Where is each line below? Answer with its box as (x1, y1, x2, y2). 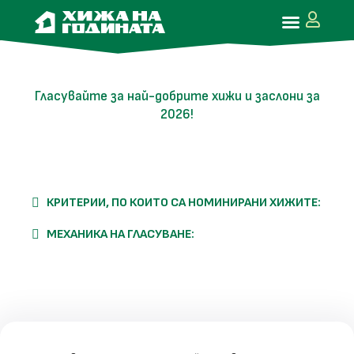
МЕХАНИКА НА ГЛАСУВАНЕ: (47, 227, 195, 242)
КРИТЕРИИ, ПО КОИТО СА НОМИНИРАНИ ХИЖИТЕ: (47, 195, 322, 210)
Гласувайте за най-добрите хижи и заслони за (34, 88, 320, 104)
